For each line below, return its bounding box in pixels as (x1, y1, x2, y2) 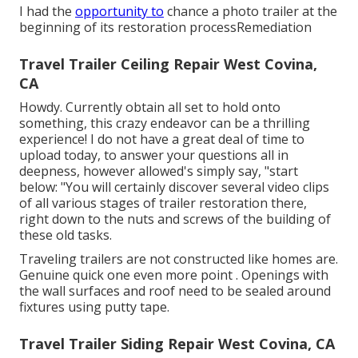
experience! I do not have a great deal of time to (19, 129, 304, 148)
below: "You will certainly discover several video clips (19, 177, 329, 196)
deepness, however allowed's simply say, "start (19, 161, 298, 180)
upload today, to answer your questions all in (19, 145, 288, 164)
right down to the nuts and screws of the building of (19, 209, 331, 228)
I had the (19, 2, 75, 20)
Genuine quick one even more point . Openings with (19, 265, 328, 284)
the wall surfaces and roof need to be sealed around (19, 281, 331, 300)
